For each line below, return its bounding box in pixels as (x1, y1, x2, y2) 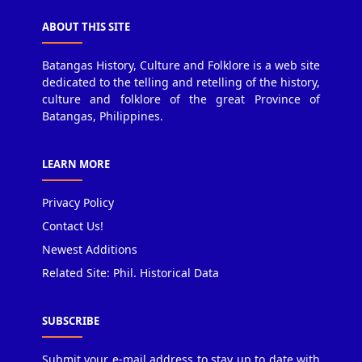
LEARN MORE (42, 157, 110, 172)
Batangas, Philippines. (42, 108, 163, 124)
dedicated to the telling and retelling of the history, (42, 74, 320, 90)
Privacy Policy (42, 195, 114, 211)
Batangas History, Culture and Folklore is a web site (42, 57, 320, 74)
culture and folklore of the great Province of (42, 91, 320, 107)
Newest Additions (42, 242, 137, 258)
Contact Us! (42, 218, 103, 234)
